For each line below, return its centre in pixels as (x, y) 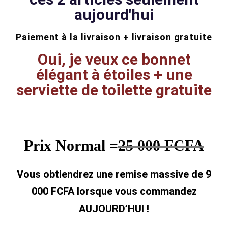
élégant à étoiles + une (114, 75)
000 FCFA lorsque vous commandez (114, 192)
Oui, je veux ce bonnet (114, 60)
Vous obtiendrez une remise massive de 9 (114, 174)
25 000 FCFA (161, 146)
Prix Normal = (71, 146)
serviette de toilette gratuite (114, 90)
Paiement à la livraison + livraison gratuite (114, 37)
